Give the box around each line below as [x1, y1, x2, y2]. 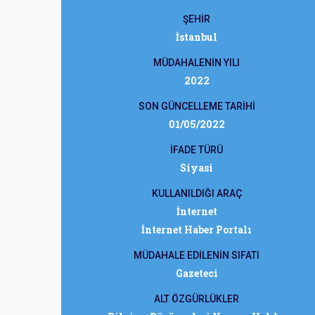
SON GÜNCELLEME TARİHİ [138, 101, 255, 112]
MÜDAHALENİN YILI [153, 57, 240, 68]
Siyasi [180, 161, 213, 174]
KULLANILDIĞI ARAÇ [151, 188, 242, 199]
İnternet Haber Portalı [141, 223, 252, 236]
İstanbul [176, 30, 217, 44]
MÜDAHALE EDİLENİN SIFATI [134, 250, 259, 261]
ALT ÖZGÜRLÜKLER [154, 293, 239, 304]
